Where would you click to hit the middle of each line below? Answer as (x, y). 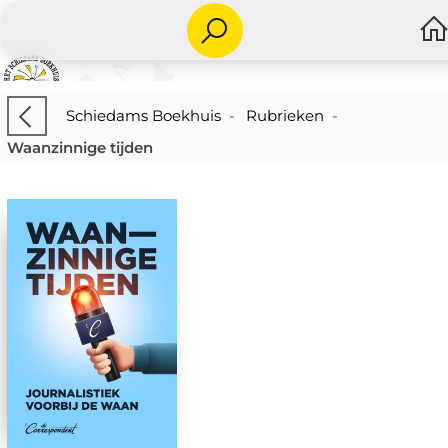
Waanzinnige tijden (79, 147)
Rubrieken (284, 115)
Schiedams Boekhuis (143, 115)
